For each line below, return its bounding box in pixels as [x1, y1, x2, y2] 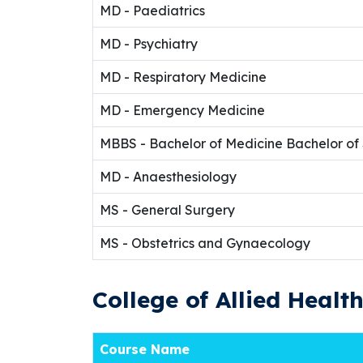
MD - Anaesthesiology [100, 169, 237, 185]
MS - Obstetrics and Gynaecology [100, 235, 310, 251]
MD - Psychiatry [100, 36, 198, 52]
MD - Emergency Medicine [100, 102, 265, 118]
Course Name [100, 341, 190, 357]
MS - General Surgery [100, 202, 235, 218]
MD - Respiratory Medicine [100, 69, 267, 85]
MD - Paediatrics [100, 2, 205, 19]
